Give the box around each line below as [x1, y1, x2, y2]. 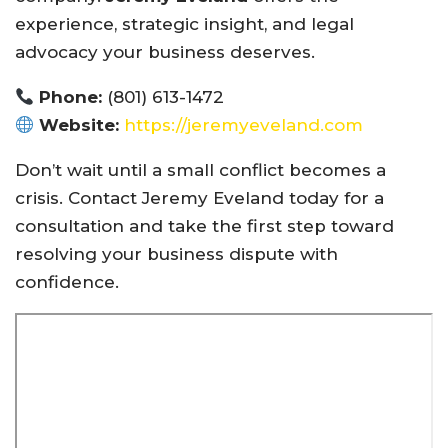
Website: [39, 115, 120, 136]
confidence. [15, 272, 119, 293]
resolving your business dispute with [15, 244, 338, 265]
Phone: [39, 87, 103, 108]
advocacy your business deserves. [15, 42, 315, 63]
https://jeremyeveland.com [124, 115, 364, 136]
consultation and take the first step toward [15, 216, 394, 237]
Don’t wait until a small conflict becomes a [15, 160, 386, 181]
